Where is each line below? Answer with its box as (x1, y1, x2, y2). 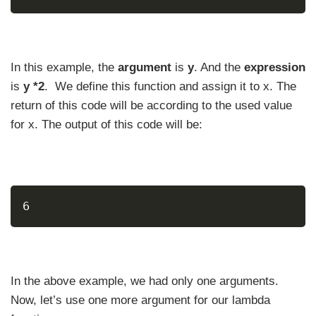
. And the (194, 61, 244, 74)
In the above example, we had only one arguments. (11, 274, 279, 288)
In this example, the (11, 61, 118, 74)
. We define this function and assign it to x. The (44, 80, 296, 93)
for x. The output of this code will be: (11, 118, 202, 131)
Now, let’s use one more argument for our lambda (11, 293, 270, 307)
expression (244, 61, 305, 74)
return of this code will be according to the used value (11, 99, 292, 112)
